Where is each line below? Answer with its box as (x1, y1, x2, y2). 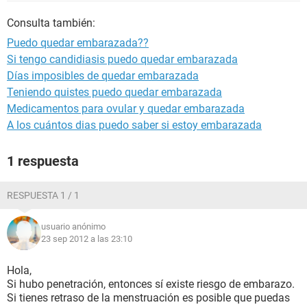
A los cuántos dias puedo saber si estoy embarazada (7, 119, 262, 132)
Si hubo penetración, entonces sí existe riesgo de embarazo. (7, 278, 295, 291)
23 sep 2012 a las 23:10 (41, 234, 132, 244)
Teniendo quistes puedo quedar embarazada (7, 86, 222, 99)
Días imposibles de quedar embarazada (7, 69, 199, 82)
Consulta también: (7, 16, 95, 29)
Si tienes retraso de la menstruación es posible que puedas (7, 291, 290, 304)
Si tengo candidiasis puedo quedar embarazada (7, 53, 238, 66)
